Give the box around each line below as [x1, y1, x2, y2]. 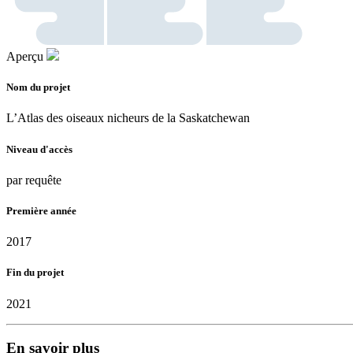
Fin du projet [6, 266, 64, 279]
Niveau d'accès [6, 143, 72, 155]
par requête [6, 173, 61, 187]
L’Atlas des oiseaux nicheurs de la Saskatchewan [6, 111, 250, 125]
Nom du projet [6, 81, 70, 94]
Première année [6, 205, 76, 217]
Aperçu [6, 50, 43, 64]
